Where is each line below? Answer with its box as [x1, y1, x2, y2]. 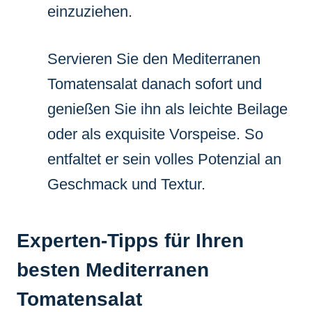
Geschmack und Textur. [47, 175, 205, 193]
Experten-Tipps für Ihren [17, 229, 244, 251]
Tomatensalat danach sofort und [47, 75, 262, 93]
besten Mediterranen [17, 258, 209, 281]
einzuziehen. [47, 2, 132, 20]
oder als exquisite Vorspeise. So [47, 125, 263, 143]
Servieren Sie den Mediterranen [47, 49, 260, 68]
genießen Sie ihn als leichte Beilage [47, 100, 288, 118]
